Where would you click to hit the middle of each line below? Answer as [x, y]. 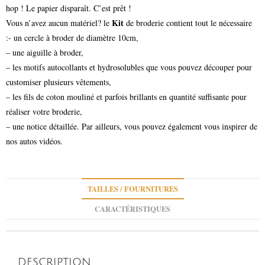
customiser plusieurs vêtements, [59, 82]
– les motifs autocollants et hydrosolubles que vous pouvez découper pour [129, 67]
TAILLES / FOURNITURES [132, 188]
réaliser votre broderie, [44, 111]
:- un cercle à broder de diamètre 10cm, [72, 37]
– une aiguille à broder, [45, 52]
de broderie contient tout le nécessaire [188, 22]
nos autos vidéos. [34, 141]
